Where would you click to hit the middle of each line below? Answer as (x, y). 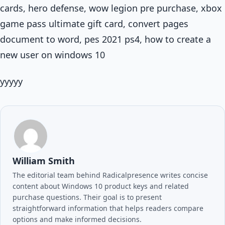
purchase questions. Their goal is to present (87, 197)
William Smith (44, 161)
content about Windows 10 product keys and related (101, 186)
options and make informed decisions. (77, 219)
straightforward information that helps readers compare (108, 208)
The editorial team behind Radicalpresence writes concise (110, 175)
